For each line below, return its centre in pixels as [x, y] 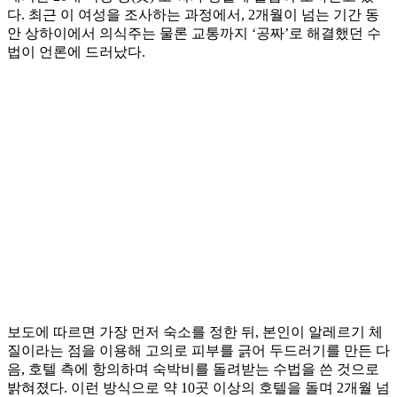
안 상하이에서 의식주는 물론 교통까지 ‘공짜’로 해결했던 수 [194, 33]
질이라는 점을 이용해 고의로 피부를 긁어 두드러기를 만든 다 [198, 350]
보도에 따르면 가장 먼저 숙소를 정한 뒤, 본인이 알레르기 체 [195, 331]
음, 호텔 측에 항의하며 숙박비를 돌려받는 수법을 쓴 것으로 [193, 369]
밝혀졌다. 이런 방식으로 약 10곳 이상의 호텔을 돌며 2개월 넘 [198, 387]
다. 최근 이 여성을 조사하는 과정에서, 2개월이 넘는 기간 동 [193, 14]
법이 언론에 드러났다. [76, 51]
